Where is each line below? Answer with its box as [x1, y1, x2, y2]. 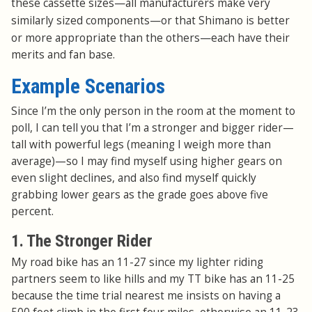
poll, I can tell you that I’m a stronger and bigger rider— [11, 120, 294, 136]
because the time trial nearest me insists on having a [11, 288, 281, 304]
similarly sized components [11, 13, 150, 29]
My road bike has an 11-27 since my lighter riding [11, 255, 263, 270]
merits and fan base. [11, 47, 115, 63]
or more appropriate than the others [11, 31, 200, 46]
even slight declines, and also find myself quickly [11, 171, 256, 186]
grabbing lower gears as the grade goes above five [11, 187, 268, 203]
